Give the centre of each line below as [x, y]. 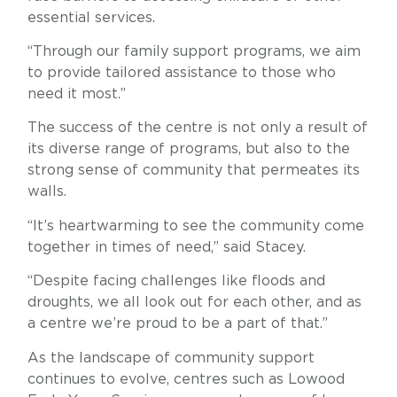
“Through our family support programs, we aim [194, 52]
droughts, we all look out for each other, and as [194, 303]
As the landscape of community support [171, 358]
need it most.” [76, 94]
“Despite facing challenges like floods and [176, 281]
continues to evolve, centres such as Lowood [186, 379]
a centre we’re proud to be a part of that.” [177, 324]
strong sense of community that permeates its [193, 171]
